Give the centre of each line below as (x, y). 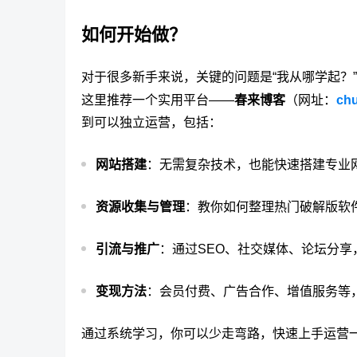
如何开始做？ (134, 35)
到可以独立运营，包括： (151, 123)
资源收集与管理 (140, 207)
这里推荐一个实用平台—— (158, 100)
